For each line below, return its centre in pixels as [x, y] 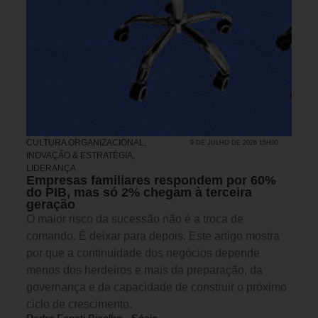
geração [51, 204]
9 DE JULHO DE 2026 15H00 [235, 142]
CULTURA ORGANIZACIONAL [85, 142]
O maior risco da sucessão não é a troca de [135, 219]
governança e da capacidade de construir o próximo [157, 287]
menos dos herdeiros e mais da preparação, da [144, 270]
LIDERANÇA [51, 168]
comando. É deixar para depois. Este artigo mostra [153, 236]
